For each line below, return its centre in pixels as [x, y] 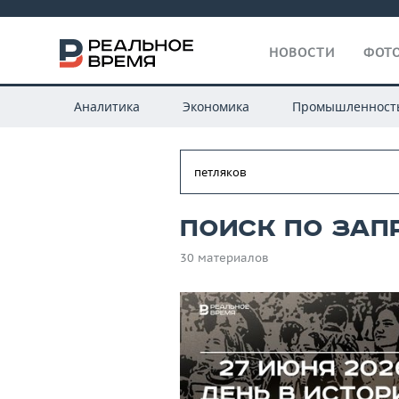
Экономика [216, 106]
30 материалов [224, 258]
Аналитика [106, 106]
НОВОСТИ [302, 53]
